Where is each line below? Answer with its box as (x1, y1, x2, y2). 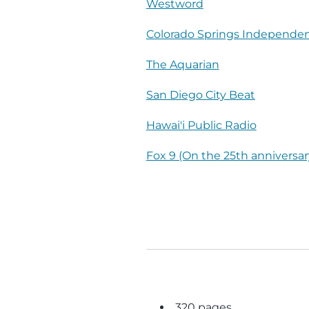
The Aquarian (146, 58, 219, 72)
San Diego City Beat (146, 88, 255, 102)
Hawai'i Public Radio (146, 119, 257, 132)
